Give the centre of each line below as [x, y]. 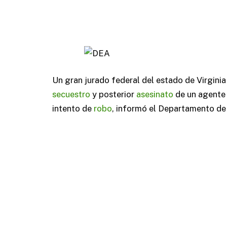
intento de [73, 109]
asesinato [155, 94]
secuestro [71, 94]
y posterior [113, 94]
